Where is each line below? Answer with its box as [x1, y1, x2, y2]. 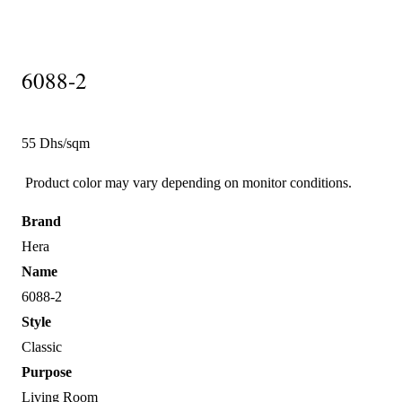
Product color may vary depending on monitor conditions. [22, 175, 352, 190]
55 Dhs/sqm [22, 135, 90, 151]
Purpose [22, 364, 72, 380]
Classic [22, 339, 62, 354]
